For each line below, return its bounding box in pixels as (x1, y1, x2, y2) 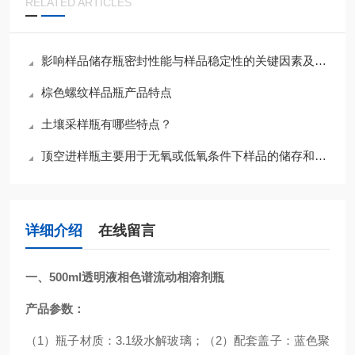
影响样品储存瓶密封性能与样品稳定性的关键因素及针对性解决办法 (41, 54, 315, 67)
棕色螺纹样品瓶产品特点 (41, 86, 172, 99)
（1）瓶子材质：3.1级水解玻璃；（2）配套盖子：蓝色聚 (25, 334, 330, 347)
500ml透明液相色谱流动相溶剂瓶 (49, 270, 224, 284)
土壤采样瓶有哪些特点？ (41, 117, 172, 131)
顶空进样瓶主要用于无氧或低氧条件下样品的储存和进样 (41, 149, 315, 162)
